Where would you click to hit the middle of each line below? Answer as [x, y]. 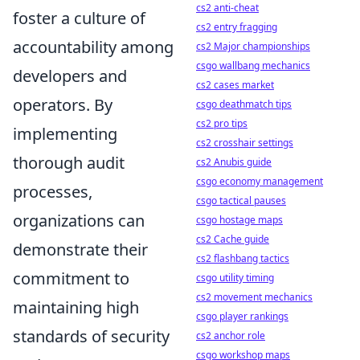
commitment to [71, 278]
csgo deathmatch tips [244, 104]
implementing [65, 133]
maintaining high [76, 307]
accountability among [93, 47]
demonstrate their [80, 249]
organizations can [79, 220]
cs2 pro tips [222, 123]
